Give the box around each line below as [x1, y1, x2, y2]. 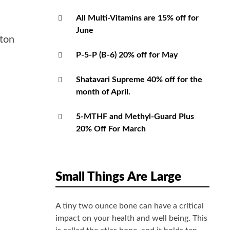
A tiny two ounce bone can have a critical [55, 202, 204, 210]
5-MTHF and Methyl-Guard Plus [76, 112, 194, 121]
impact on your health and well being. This [55, 214, 207, 223]
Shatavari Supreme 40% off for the [76, 75, 202, 84]
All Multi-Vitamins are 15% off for [76, 14, 199, 23]
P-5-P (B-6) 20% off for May [76, 51, 178, 60]
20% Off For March [76, 125, 146, 133]
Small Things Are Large [55, 171, 181, 184]
